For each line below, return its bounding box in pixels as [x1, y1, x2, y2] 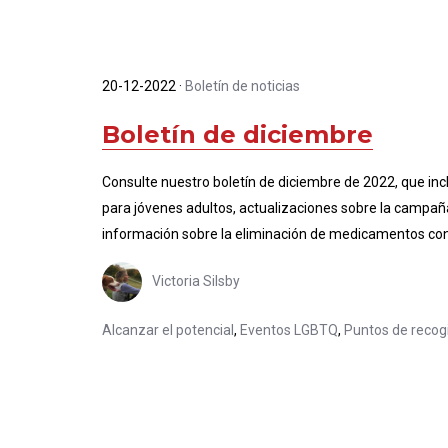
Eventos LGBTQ [240, 322, 338, 338]
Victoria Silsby [152, 272, 240, 289]
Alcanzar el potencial [102, 322, 234, 338]
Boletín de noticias [185, 78, 300, 94]
